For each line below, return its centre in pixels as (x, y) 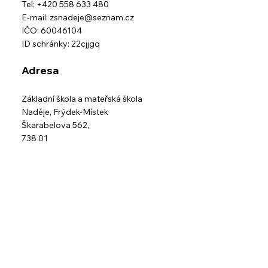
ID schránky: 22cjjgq (61, 44)
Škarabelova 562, (56, 125)
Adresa (41, 71)
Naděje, (38, 112)
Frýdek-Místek (81, 112)
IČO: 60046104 (52, 31)
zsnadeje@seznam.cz (92, 18)
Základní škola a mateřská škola (83, 99)
